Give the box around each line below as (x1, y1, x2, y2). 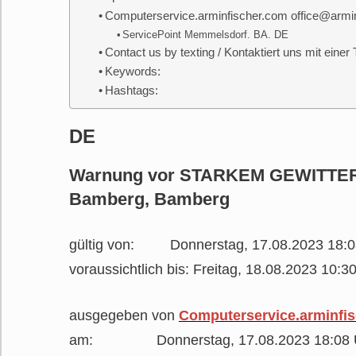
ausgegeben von (69, 307, 179, 323)
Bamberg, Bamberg (69, 188, 230, 209)
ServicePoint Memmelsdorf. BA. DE (122, 28, 289, 41)
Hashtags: (104, 83, 158, 97)
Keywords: (104, 64, 161, 78)
